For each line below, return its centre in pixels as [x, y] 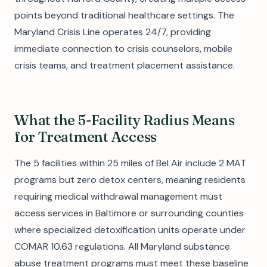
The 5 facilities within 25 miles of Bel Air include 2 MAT [130, 163]
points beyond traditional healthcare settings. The [124, 15]
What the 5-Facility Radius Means [125, 120]
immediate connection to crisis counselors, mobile [123, 49]
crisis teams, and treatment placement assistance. [125, 65]
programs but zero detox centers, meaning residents [130, 180]
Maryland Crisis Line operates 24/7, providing [113, 32]
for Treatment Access [86, 137]
